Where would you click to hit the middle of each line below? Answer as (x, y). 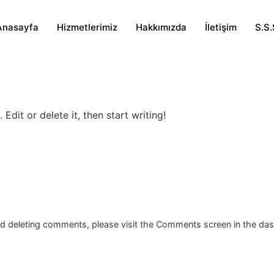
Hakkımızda (161, 27)
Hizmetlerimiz (87, 27)
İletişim (221, 27)
